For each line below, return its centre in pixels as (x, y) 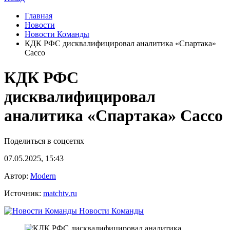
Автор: (17, 176)
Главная (39, 16)
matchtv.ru (60, 193)
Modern (43, 176)
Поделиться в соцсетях (44, 141)
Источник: (24, 193)
